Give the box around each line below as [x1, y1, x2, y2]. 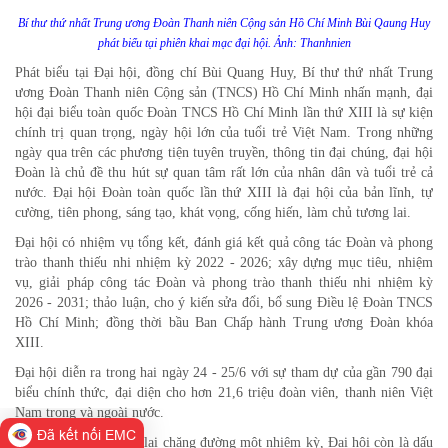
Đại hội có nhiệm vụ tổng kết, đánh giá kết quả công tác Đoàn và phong [15, 235, 433, 251]
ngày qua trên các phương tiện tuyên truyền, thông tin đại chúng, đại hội [15, 145, 433, 161]
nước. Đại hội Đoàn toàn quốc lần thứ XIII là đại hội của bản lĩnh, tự [15, 185, 433, 201]
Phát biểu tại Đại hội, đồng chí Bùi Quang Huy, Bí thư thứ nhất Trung [15, 65, 433, 81]
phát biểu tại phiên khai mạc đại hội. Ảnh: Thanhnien [97, 36, 351, 51]
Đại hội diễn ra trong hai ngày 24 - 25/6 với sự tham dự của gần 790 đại [15, 365, 433, 381]
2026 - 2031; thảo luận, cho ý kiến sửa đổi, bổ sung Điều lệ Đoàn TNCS [15, 295, 433, 311]
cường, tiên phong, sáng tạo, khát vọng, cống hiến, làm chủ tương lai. [15, 205, 411, 221]
